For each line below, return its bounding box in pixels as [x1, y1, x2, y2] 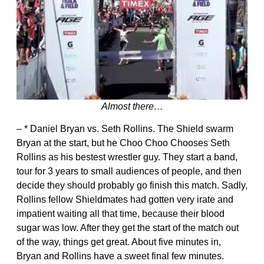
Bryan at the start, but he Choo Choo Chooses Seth [16, 138, 230, 148]
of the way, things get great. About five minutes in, [16, 237, 221, 247]
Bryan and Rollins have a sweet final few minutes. [16, 251, 224, 262]
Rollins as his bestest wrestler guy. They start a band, [16, 152, 237, 163]
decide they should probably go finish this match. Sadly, [16, 180, 247, 191]
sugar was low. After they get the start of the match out [16, 223, 239, 233]
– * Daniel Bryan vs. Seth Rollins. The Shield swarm [16, 124, 233, 134]
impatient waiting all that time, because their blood [16, 209, 225, 219]
